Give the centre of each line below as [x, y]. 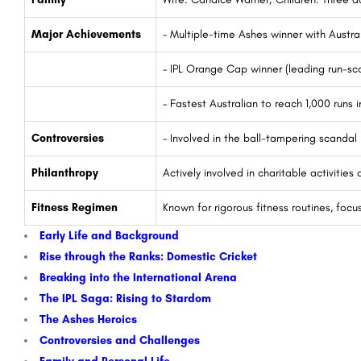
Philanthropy [65, 172]
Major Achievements [86, 34]
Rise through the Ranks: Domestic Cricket [148, 256]
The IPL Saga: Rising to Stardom [125, 298]
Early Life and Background [109, 235]
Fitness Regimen [75, 207]
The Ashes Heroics [88, 319]
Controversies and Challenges [120, 340]
